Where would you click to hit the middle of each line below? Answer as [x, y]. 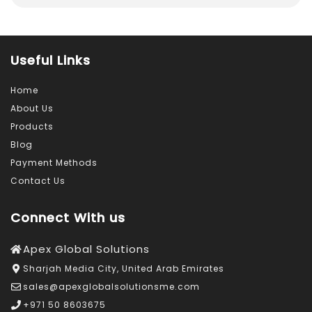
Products [32, 127]
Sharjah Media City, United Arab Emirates [123, 269]
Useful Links [50, 61]
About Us [32, 109]
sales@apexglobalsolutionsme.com [111, 287]
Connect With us [68, 218]
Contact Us [38, 181]
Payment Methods [54, 163]
